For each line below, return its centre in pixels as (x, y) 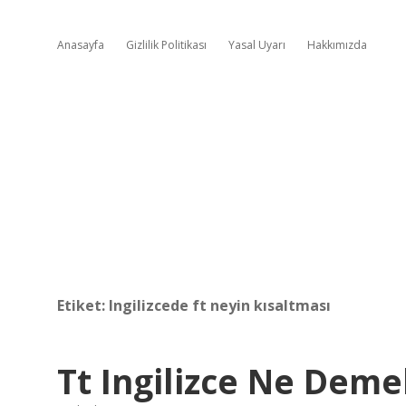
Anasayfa (81, 45)
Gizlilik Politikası (166, 45)
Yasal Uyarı (257, 45)
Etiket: (83, 305)
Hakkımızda (337, 45)
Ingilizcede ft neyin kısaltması (220, 305)
